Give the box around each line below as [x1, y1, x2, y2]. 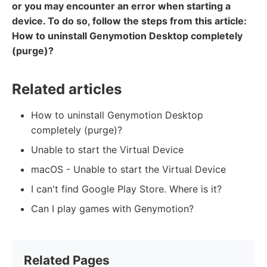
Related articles [12, 80, 122, 98]
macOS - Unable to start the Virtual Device [31, 163, 226, 175]
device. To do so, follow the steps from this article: [12, 14, 247, 27]
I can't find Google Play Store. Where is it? [31, 182, 222, 195]
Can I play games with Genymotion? [31, 202, 194, 215]
